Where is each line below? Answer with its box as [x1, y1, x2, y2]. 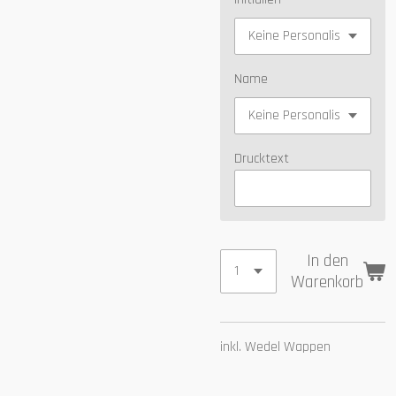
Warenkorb [291, 270, 363, 293]
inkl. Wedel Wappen [220, 338, 331, 356]
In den [306, 249, 348, 272]
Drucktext [234, 149, 289, 168]
